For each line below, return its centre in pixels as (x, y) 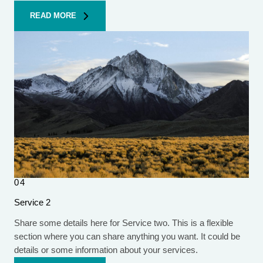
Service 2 (32, 203)
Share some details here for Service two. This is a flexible (124, 223)
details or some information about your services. (106, 250)
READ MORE (53, 16)
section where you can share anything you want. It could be (127, 237)
